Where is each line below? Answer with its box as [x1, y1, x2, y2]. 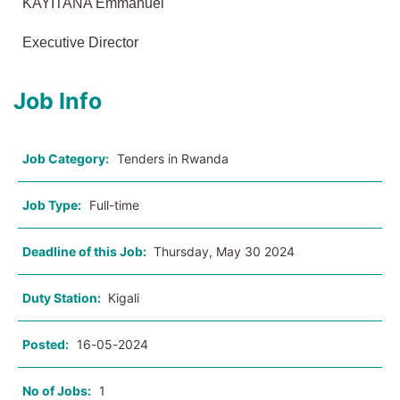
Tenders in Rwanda [117, 151, 229, 167]
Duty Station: [22, 290, 104, 306]
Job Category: [22, 151, 109, 167]
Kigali [108, 290, 139, 306]
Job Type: [22, 197, 81, 213]
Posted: [22, 337, 69, 353]
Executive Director [22, 35, 138, 51]
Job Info [13, 87, 102, 115]
